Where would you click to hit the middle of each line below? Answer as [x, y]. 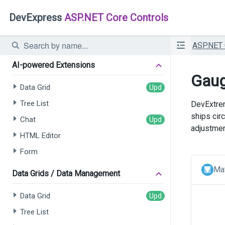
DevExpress [35, 18]
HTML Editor [40, 136]
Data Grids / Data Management [66, 174]
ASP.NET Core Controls [115, 18]
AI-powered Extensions [53, 65]
